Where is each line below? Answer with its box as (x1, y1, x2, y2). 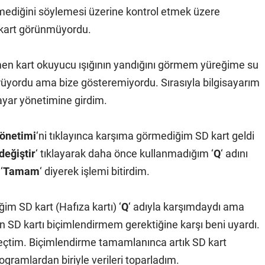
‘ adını (221, 147, 248, 160)
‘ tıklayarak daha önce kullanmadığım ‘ (35, 147, 214, 160)
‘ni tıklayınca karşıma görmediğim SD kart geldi (36, 130, 254, 142)
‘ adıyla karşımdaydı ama (128, 201, 244, 213)
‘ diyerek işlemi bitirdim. (40, 165, 150, 177)
